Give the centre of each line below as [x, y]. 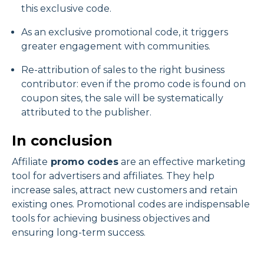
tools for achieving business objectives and [111, 219]
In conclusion [62, 141]
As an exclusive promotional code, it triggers [125, 32]
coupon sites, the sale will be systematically [122, 98]
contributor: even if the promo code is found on [133, 84]
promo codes [83, 162]
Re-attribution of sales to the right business [123, 70]
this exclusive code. [66, 9]
